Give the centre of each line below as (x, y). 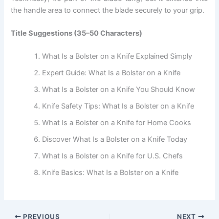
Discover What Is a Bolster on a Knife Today (115, 140)
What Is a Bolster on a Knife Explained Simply (117, 56)
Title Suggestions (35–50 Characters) (77, 33)
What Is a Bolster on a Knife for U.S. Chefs (113, 156)
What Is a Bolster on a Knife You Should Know (119, 90)
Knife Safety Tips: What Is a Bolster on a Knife (118, 106)
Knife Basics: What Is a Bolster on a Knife (110, 173)
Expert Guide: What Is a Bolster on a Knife (111, 73)
